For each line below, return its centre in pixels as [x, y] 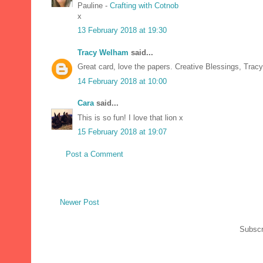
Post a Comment [95, 154]
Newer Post [80, 203]
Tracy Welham [103, 52]
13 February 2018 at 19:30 [122, 31]
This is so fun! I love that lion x [130, 117]
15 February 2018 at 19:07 [122, 132]
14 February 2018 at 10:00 [122, 81]
